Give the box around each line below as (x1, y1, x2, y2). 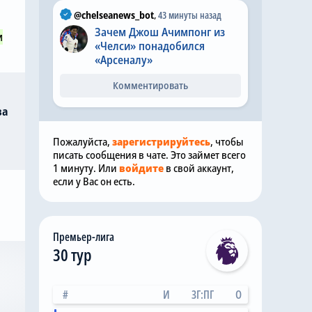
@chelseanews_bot (74, 8, 154, 22)
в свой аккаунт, (164, 161, 234, 175)
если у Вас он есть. (53, 174, 135, 188)
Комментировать (113, 79, 188, 92)
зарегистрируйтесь (112, 134, 210, 148)
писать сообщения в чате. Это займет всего (53, 148, 246, 162)
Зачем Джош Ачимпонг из (95, 24, 225, 40)
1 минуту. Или (53, 161, 119, 175)
